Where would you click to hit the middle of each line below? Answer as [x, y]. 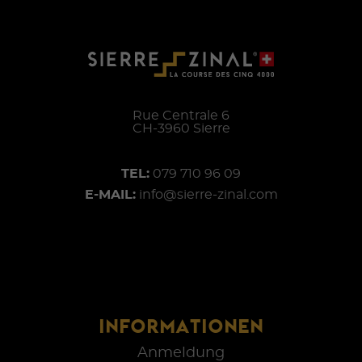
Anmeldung [181, 353]
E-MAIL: [110, 194]
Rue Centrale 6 [181, 115]
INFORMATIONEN [181, 326]
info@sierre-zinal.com [208, 194]
